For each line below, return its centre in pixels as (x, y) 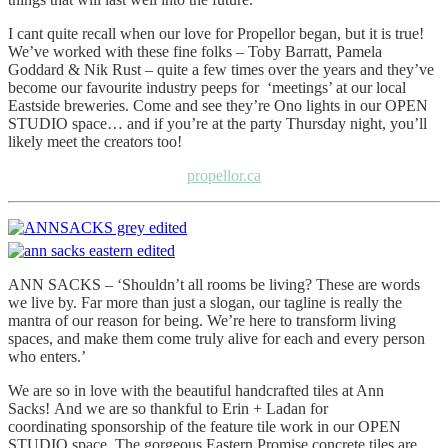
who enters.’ (47, 357)
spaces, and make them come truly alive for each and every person (216, 339)
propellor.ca (224, 176)
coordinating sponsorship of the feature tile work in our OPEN (204, 427)
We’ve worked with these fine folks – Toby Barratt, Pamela (195, 52)
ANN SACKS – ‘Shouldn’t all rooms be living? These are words (214, 285)
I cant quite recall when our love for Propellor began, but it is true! (216, 34)
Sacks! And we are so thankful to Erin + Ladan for (168, 409)
